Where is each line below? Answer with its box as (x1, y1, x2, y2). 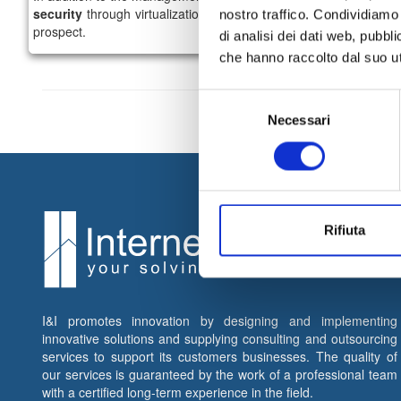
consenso (198, 134, 256, 150)
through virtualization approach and (82, 4, 295, 22)
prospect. (33, 22, 90, 40)
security (33, 4, 82, 22)
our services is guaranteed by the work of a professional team (42, 365, 397, 383)
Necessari (268, 112, 330, 128)
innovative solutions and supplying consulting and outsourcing (42, 329, 397, 347)
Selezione (198, 91, 256, 107)
